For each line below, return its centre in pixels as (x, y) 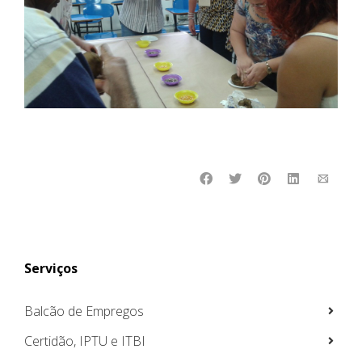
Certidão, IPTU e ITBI (85, 341)
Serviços (51, 268)
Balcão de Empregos (84, 311)
